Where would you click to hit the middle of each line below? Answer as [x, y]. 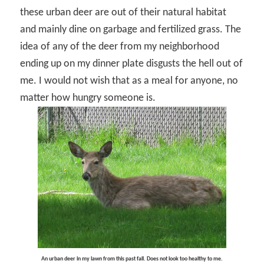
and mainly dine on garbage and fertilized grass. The [131, 30]
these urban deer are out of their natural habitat [123, 13]
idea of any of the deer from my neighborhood [120, 47]
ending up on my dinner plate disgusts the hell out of [132, 64]
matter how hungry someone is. [88, 98]
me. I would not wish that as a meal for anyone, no [129, 81]
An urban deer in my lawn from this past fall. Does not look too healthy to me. [132, 259]
